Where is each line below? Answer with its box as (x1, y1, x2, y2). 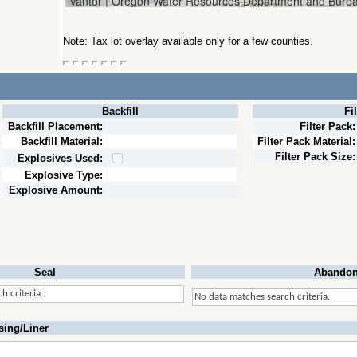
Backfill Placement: (8, 120, 103, 132)
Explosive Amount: (9, 184, 103, 196)
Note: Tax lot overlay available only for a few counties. (63, 34, 313, 47)
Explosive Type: (25, 169, 103, 181)
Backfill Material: (21, 135, 103, 147)
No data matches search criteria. (194, 292, 330, 302)
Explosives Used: (18, 152, 103, 164)
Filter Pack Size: (275, 151, 355, 163)
